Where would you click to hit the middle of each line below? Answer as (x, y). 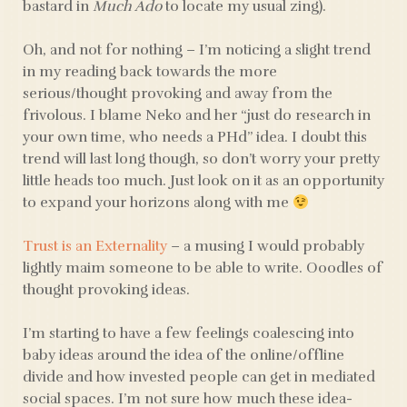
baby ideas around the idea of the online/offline (184, 355)
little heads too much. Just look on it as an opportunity (203, 181)
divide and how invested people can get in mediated (199, 377)
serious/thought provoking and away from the (178, 94)
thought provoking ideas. (106, 290)
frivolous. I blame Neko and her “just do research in (197, 115)
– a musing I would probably (266, 246)
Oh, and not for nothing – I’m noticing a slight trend (197, 50)
